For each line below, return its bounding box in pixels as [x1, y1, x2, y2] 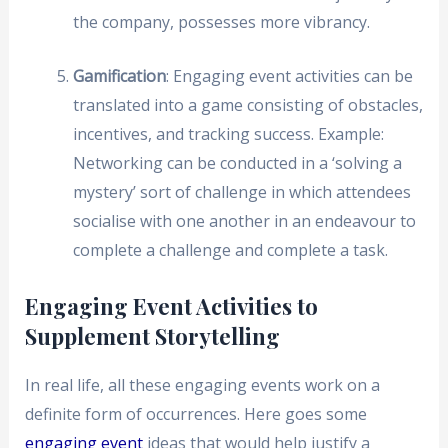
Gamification [72, 65, 166, 88]
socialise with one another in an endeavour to [72, 210, 416, 233]
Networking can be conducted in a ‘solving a [72, 152, 402, 175]
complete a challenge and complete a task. [72, 239, 388, 262]
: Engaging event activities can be [165, 65, 413, 88]
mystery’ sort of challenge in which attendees [72, 181, 411, 204]
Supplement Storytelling [24, 320, 280, 351]
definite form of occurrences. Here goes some [24, 402, 367, 425]
